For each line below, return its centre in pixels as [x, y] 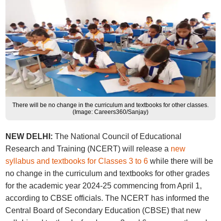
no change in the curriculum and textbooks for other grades [108, 173]
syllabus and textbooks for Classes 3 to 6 [78, 161]
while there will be [182, 161]
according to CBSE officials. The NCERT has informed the [108, 198]
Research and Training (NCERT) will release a [88, 148]
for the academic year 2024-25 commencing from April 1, [104, 185]
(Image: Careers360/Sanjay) [110, 112]
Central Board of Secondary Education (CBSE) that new [103, 210]
